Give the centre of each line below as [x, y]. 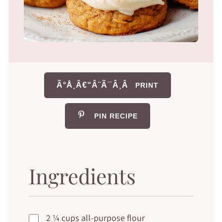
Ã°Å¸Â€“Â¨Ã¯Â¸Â [92, 85]
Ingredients [82, 176]
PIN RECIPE [116, 116]
